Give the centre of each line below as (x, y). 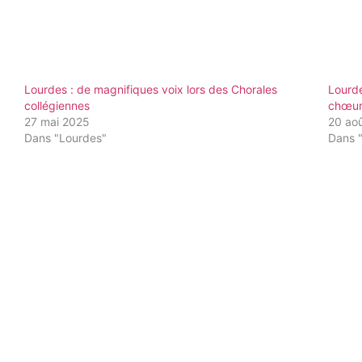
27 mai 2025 (57, 121)
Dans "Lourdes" (66, 137)
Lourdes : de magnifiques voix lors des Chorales (151, 89)
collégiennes (57, 105)
